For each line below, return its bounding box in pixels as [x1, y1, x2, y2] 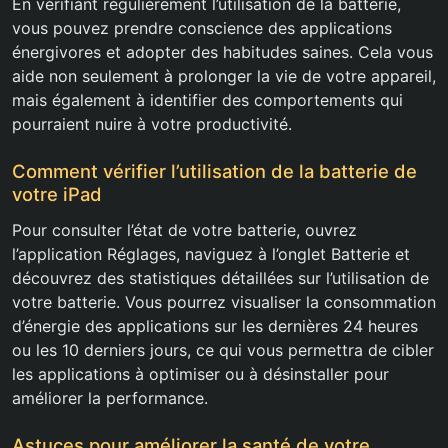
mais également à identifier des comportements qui [12, 90, 403, 111]
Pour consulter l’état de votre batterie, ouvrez [12, 220, 357, 241]
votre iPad [12, 183, 102, 206]
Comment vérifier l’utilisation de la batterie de [12, 160, 417, 183]
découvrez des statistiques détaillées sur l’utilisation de [12, 268, 429, 289]
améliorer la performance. [12, 388, 208, 409]
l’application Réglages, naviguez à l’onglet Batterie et [12, 244, 410, 265]
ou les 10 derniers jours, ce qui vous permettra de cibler [12, 340, 434, 361]
